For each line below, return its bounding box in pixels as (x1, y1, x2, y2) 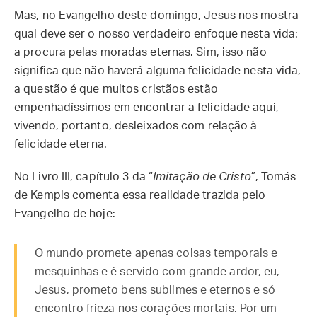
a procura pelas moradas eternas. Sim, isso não (14, 47, 267, 58)
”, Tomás (250, 171, 296, 183)
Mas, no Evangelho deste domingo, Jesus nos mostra (14, 10, 299, 21)
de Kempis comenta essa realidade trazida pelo (14, 190, 266, 201)
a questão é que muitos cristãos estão (14, 83, 218, 95)
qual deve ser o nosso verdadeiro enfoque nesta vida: (14, 28, 299, 40)
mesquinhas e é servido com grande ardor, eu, (35, 266, 280, 277)
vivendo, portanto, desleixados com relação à (14, 120, 258, 132)
